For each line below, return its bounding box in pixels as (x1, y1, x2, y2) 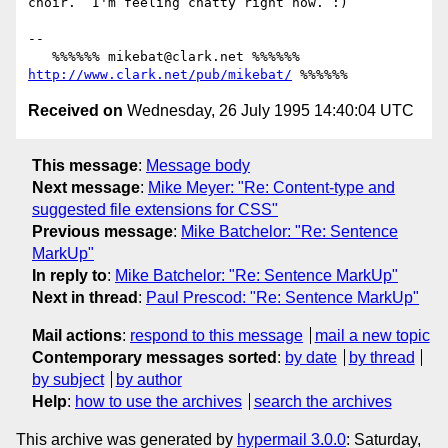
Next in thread (32, 288, 138, 306)
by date (285, 348, 337, 366)
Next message (32, 178, 140, 196)
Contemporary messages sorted (32, 348, 277, 366)
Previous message (32, 222, 173, 240)
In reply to (32, 266, 107, 284)
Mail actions (32, 326, 122, 344)
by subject (32, 370, 104, 388)
